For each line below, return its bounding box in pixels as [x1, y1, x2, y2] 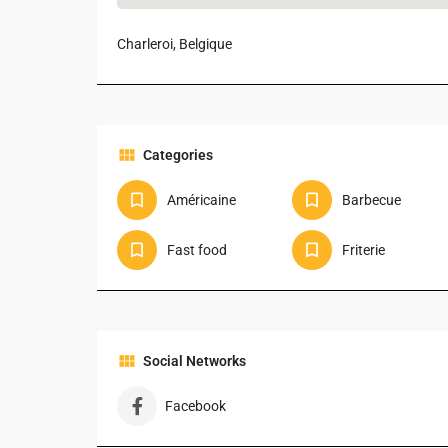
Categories [143, 147, 213, 164]
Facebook [165, 398, 226, 415]
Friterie [341, 242, 385, 259]
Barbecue [341, 192, 401, 209]
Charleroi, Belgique [117, 36, 232, 53]
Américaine [167, 192, 236, 209]
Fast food [167, 242, 227, 259]
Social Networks [143, 353, 246, 370]
